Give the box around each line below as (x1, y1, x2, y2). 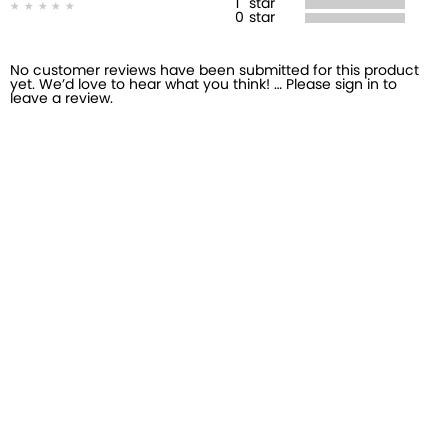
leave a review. (10, 92, 113, 106)
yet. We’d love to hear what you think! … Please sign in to (10, 78, 397, 92)
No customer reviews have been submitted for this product (10, 64, 419, 78)
